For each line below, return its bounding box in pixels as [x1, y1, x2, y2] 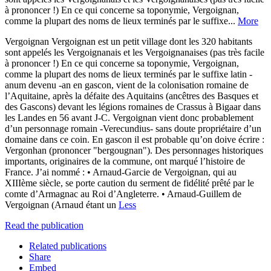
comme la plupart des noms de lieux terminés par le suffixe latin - [5, 68, 252, 79]
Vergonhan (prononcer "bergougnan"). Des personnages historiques [5, 145, 263, 155]
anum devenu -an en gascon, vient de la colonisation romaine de [5, 79, 249, 90]
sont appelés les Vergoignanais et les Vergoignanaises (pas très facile [5, 47, 264, 57]
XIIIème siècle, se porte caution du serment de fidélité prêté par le [5, 177, 254, 188]
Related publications [29, 240, 106, 251]
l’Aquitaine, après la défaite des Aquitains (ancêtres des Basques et [5, 90, 258, 101]
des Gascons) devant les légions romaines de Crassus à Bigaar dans [5, 101, 261, 112]
